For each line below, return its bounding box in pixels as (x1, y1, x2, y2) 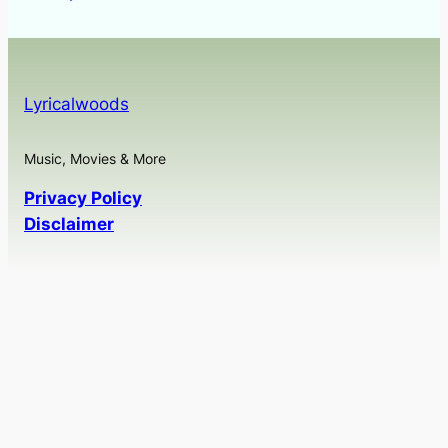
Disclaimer (24, 213, 114, 234)
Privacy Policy (24, 187, 142, 208)
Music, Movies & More (24, 150, 166, 168)
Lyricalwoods (24, 94, 129, 115)
